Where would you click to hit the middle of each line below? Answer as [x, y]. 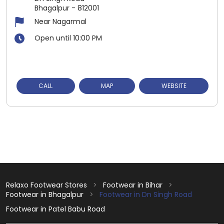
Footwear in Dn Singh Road [146, 194]
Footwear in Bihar [133, 185]
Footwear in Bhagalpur [45, 194]
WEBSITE [174, 85]
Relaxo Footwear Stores [47, 185]
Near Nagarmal [60, 21]
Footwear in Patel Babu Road [55, 209]
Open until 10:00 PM [68, 38]
